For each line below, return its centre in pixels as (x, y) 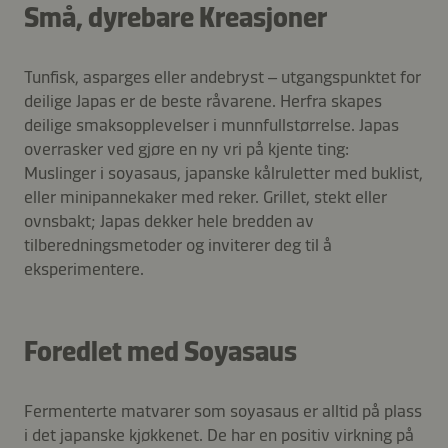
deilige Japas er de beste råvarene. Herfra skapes (203, 101)
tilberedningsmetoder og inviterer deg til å (178, 245)
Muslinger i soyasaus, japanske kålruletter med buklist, (223, 173)
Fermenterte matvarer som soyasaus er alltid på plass (223, 411)
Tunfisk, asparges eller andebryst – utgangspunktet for (222, 77)
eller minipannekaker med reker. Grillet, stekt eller (205, 197)
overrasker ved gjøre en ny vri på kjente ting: (186, 149)
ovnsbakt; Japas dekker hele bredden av (169, 221)
